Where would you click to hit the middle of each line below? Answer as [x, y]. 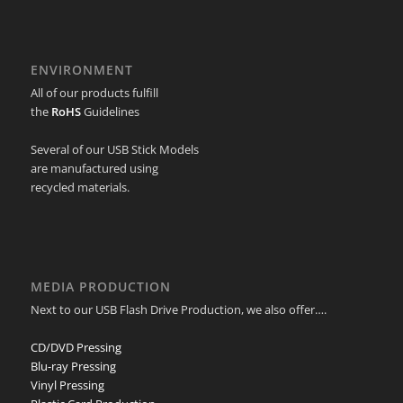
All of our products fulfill [94, 92]
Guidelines [110, 111]
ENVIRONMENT [81, 69]
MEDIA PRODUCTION [100, 287]
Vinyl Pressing [67, 385]
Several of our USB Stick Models [114, 149]
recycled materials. [80, 187]
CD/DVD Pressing [76, 348]
